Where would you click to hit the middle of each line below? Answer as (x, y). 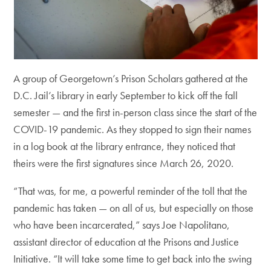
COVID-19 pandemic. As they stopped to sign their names (132, 129)
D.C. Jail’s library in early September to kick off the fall (126, 95)
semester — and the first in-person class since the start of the (135, 112)
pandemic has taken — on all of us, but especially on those (134, 208)
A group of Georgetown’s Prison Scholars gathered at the (131, 78)
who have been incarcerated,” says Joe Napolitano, (122, 225)
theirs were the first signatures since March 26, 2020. (124, 163)
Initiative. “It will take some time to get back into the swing (133, 259)
